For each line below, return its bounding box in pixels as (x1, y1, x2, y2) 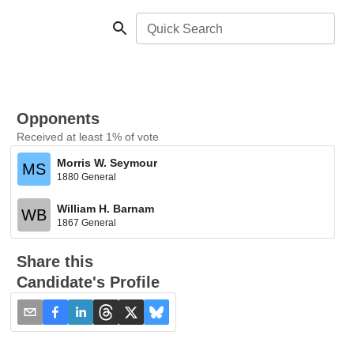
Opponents (17, 110, 100, 127)
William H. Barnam (57, 201, 155, 215)
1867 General (57, 217, 117, 228)
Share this (17, 253, 94, 270)
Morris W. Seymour (57, 156, 158, 169)
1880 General (57, 171, 117, 183)
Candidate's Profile (17, 273, 160, 291)
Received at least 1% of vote (17, 130, 160, 143)
